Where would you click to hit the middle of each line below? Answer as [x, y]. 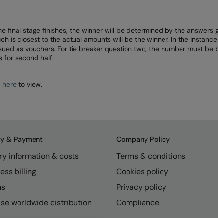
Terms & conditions [151, 156]
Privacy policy [141, 187]
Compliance [138, 202]
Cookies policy [142, 171]
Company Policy [143, 139]
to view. [29, 84]
